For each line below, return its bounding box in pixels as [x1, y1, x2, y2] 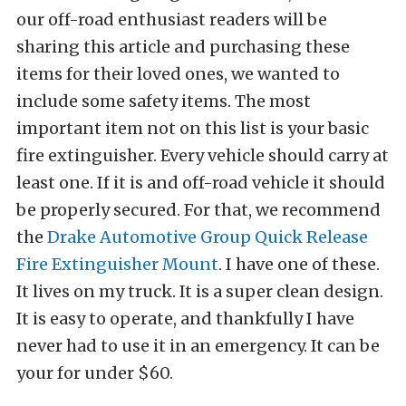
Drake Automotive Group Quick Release [47, 227, 368, 248]
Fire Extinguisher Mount [16, 254, 218, 275]
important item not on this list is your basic [16, 118, 369, 140]
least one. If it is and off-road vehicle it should [16, 172, 385, 194]
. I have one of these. [218, 254, 380, 275]
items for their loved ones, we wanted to [16, 63, 340, 85]
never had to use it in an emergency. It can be [16, 335, 380, 357]
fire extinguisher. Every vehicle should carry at [16, 145, 389, 167]
